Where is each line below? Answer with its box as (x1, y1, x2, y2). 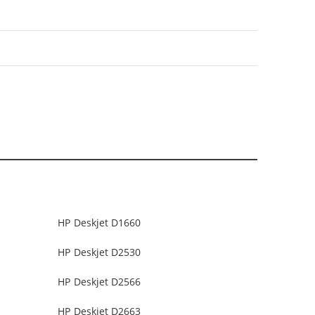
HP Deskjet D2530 (58, 245, 141, 259)
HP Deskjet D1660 (58, 216, 141, 230)
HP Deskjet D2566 (58, 275, 141, 289)
